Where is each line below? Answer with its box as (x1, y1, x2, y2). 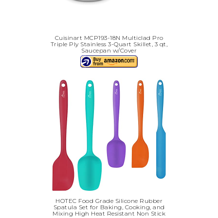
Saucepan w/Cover (81, 47, 137, 54)
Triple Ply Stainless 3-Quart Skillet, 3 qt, (50, 40, 168, 48)
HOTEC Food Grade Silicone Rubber (55, 197, 163, 205)
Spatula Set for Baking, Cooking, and (53, 203, 165, 211)
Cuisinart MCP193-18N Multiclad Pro (54, 34, 163, 42)
